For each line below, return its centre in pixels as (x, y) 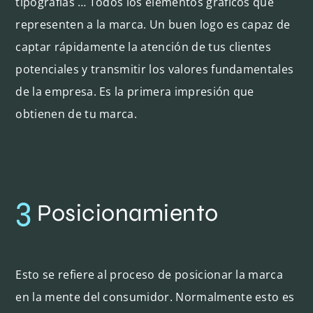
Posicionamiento (125, 213)
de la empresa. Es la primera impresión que (135, 91)
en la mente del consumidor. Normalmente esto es (155, 297)
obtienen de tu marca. (77, 114)
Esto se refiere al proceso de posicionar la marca (150, 274)
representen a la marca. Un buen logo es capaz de (153, 24)
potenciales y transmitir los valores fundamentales (155, 69)
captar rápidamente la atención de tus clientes (144, 46)
